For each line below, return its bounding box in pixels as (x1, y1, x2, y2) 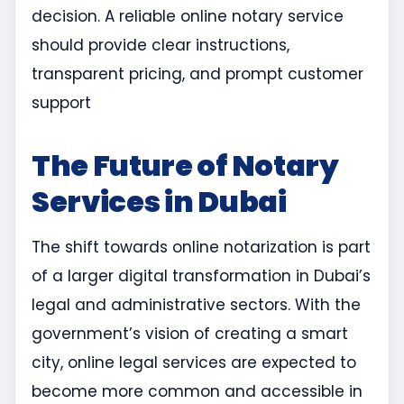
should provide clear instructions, (32, 33, 289, 56)
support (32, 91, 91, 114)
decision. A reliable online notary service (32, 5, 344, 27)
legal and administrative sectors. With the (32, 293, 361, 316)
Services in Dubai (32, 180, 287, 222)
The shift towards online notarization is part (32, 235, 371, 258)
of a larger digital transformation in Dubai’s (32, 264, 371, 287)
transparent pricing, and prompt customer (32, 62, 363, 85)
